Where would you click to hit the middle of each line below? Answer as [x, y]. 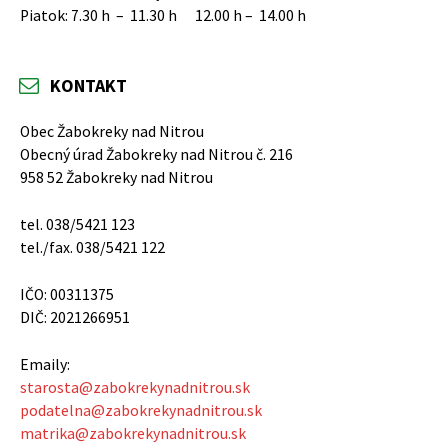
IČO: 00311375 [67, 294]
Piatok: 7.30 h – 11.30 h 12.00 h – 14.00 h [163, 15]
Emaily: [45, 364]
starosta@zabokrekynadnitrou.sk [135, 387]
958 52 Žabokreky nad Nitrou [116, 177]
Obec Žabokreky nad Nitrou [112, 131]
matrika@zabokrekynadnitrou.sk [133, 433]
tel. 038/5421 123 [77, 224]
